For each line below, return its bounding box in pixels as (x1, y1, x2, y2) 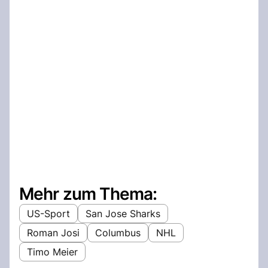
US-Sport (27, 207, 70, 220)
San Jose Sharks (86, 207, 160, 220)
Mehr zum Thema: (19, 183, 157, 204)
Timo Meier (27, 245, 78, 258)
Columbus (95, 226, 141, 239)
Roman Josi (27, 226, 80, 239)
